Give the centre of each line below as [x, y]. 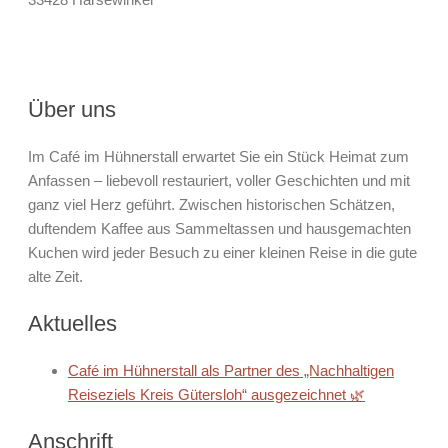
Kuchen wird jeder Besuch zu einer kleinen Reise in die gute [222, 252]
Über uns [72, 109]
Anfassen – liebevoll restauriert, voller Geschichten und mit [219, 180]
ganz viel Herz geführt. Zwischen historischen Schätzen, [211, 204]
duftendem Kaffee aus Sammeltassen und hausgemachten [219, 228]
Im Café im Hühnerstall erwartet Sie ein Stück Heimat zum [218, 156]
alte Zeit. [55, 276]
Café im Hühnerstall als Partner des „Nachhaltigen [231, 370]
